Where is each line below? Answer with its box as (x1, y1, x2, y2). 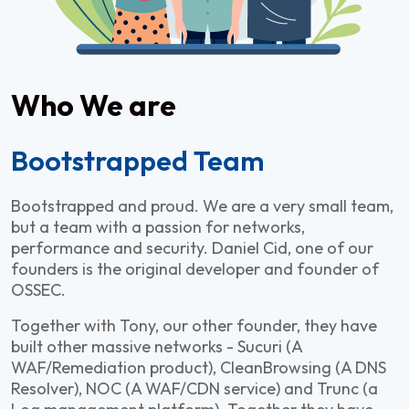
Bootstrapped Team (11, 142, 264, 178)
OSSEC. (11, 278, 66, 300)
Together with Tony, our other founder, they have (11, 314, 377, 336)
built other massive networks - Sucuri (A (11, 335, 302, 357)
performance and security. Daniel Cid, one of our (11, 236, 373, 258)
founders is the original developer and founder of (11, 257, 379, 279)
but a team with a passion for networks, (11, 215, 305, 237)
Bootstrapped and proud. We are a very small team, (11, 194, 393, 216)
